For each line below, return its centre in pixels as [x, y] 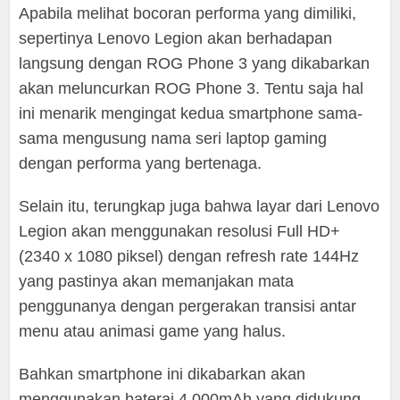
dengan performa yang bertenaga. [141, 163]
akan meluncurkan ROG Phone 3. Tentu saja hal [192, 88]
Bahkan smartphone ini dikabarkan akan [162, 374]
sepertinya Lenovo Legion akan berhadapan [176, 38]
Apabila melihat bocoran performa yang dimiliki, [188, 13]
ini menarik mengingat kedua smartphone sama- [191, 113]
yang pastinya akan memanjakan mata [157, 281]
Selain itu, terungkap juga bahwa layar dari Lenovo [200, 206]
